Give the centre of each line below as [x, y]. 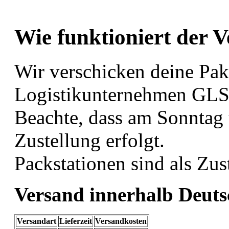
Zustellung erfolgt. [89, 140]
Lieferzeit [76, 221]
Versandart [37, 221]
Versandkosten [121, 221]
